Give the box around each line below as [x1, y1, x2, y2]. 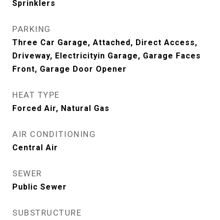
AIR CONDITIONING [12, 129, 96, 139]
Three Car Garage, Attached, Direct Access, [12, 38, 197, 47]
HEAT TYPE [12, 90, 60, 100]
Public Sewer [12, 182, 67, 192]
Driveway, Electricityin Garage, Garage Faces [12, 51, 201, 60]
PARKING [12, 24, 51, 34]
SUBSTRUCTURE [12, 208, 82, 218]
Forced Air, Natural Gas [12, 104, 110, 113]
